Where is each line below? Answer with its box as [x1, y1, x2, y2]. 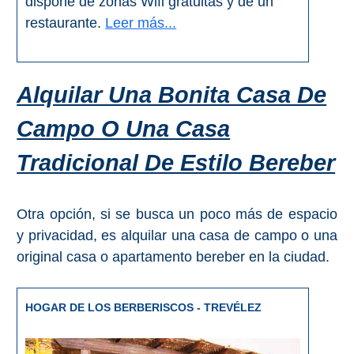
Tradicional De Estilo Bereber [17, 150, 336, 176]
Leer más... [105, 15, 177, 32]
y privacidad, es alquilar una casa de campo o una [17, 228, 337, 244]
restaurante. [25, 15, 106, 32]
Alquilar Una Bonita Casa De [17, 82, 327, 108]
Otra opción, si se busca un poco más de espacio [17, 206, 337, 223]
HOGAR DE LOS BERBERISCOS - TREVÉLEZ [25, 301, 262, 314]
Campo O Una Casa [17, 116, 231, 142]
